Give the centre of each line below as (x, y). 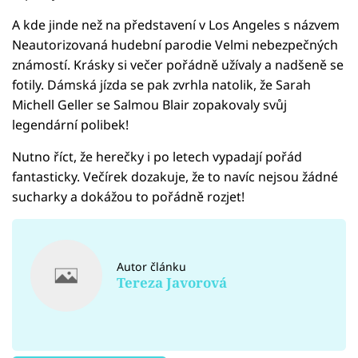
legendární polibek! (70, 124)
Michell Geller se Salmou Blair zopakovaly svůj (149, 104)
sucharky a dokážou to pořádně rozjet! (128, 196)
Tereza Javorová (172, 282)
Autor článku (152, 267)
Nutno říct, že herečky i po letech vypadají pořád (157, 156)
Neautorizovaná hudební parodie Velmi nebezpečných (175, 44)
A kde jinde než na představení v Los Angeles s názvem (176, 24)
